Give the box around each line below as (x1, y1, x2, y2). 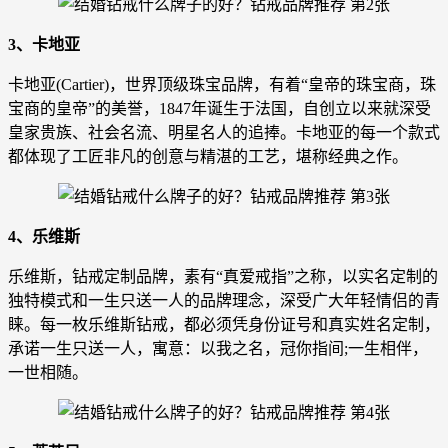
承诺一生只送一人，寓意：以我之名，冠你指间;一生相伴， (8, 339, 428, 357)
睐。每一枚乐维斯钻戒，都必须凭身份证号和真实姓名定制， (8, 315, 440, 333)
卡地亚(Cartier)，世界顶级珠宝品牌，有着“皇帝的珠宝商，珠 (8, 75, 436, 93)
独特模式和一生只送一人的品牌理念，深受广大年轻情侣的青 (8, 291, 440, 309)
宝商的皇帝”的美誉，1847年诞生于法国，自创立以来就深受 (8, 99, 431, 117)
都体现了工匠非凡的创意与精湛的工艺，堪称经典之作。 (8, 147, 408, 165)
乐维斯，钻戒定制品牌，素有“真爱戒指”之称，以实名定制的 (8, 267, 438, 285)
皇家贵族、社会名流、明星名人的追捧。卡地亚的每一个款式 (8, 123, 440, 141)
